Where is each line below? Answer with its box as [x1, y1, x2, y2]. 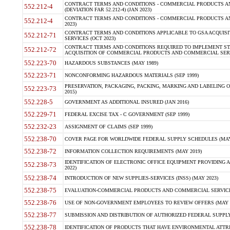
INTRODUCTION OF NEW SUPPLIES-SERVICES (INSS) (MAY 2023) [64, 175, 218, 181]
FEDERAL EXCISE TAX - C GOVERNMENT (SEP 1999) [64, 111, 189, 117]
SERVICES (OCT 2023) [64, 35, 116, 41]
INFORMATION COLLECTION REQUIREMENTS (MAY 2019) [64, 148, 202, 154]
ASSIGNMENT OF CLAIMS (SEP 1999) [64, 124, 152, 129]
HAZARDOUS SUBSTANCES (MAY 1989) [64, 60, 158, 66]
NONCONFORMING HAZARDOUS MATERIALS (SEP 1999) [64, 72, 199, 78]
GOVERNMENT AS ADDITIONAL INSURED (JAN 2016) [64, 99, 189, 105]
